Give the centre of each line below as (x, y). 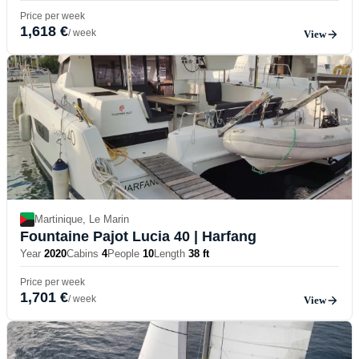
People (123, 253)
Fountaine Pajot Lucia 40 (105, 236)
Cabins (83, 253)
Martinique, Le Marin (82, 220)
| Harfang (223, 236)
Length (169, 253)
